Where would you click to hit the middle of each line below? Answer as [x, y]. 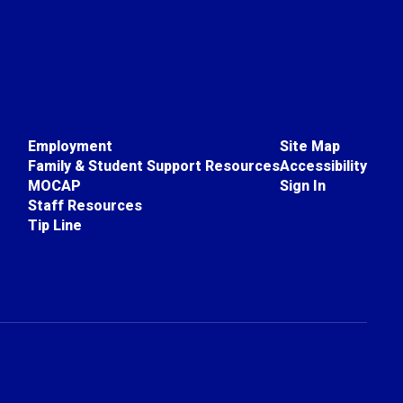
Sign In [302, 186]
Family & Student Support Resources [153, 166]
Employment [70, 146]
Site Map [309, 146]
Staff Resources [85, 206]
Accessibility [323, 166]
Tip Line [54, 225]
